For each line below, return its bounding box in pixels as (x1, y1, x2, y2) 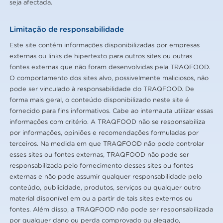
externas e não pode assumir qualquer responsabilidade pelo (9, 173, 203, 180)
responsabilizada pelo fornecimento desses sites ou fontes (9, 162, 194, 169)
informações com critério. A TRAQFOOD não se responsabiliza (9, 118, 206, 125)
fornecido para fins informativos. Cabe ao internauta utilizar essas (9, 107, 214, 114)
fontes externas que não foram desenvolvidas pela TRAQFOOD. (9, 63, 211, 71)
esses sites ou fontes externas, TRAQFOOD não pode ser (9, 151, 190, 158)
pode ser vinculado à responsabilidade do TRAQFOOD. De (9, 85, 195, 93)
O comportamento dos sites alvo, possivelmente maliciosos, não (9, 74, 209, 82)
